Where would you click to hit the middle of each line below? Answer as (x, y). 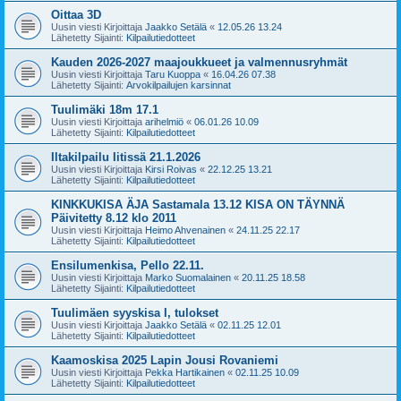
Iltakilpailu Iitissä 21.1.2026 (126, 157)
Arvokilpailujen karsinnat (179, 85)
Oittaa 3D (76, 14)
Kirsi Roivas (171, 169)
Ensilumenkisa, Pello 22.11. (128, 265)
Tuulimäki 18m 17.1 (105, 109)
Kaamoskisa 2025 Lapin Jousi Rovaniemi (165, 360)
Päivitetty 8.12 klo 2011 (114, 218)
